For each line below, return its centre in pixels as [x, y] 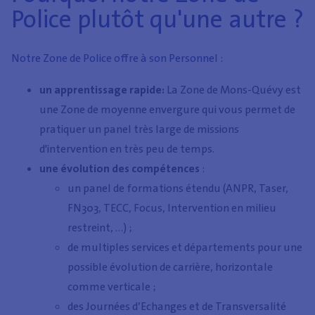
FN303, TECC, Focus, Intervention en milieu [172, 207]
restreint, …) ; [99, 227]
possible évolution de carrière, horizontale [170, 266]
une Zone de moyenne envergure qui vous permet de [167, 109]
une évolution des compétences [121, 168]
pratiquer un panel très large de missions [139, 129]
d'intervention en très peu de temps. [127, 148]
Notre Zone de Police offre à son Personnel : [117, 58]
